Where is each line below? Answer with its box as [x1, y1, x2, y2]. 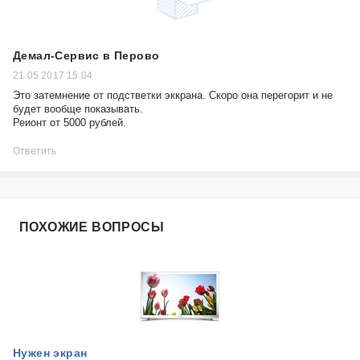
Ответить [13, 145, 57, 157]
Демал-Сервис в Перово [13, 49, 160, 62]
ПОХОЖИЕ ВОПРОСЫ [19, 220, 164, 234]
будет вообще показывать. [13, 103, 143, 115]
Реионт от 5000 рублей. [13, 117, 126, 129]
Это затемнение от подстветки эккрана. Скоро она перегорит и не [13, 89, 333, 101]
